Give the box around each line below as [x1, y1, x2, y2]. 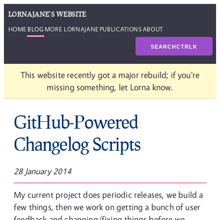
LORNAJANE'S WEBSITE [8, 10, 86, 18]
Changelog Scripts [14, 133, 140, 155]
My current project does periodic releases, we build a [14, 190, 203, 200]
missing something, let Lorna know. [47, 82, 173, 92]
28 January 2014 [14, 166, 71, 176]
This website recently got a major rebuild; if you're [20, 70, 200, 80]
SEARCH [150, 43, 176, 50]
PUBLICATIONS [99, 25, 142, 33]
